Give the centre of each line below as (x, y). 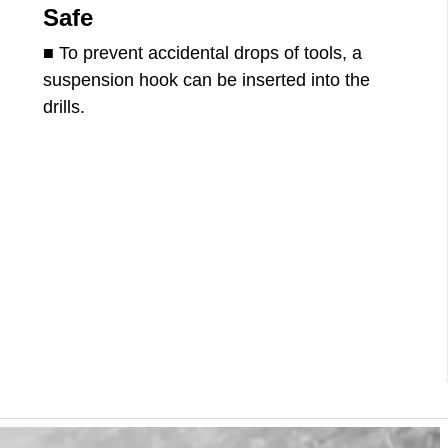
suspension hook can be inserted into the (207, 79)
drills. (64, 106)
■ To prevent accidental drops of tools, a (203, 52)
